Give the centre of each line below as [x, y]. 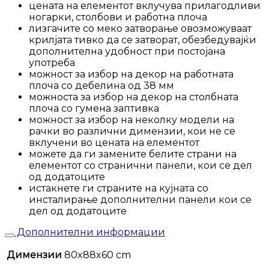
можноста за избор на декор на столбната [134, 97]
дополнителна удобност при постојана [127, 52]
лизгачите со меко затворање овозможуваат [140, 29]
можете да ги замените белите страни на [133, 154]
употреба [52, 63]
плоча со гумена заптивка [94, 109]
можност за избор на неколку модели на [131, 120]
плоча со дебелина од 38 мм [101, 86]
